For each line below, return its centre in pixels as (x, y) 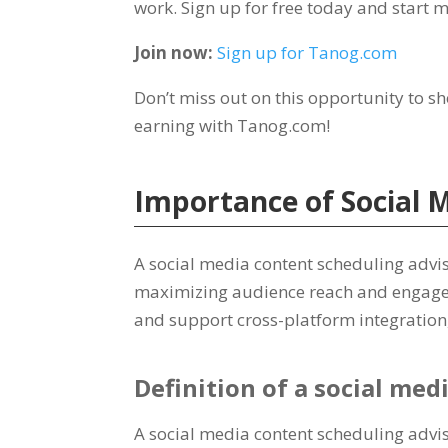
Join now (171, 52)
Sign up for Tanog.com (307, 52)
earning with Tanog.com (230, 125)
